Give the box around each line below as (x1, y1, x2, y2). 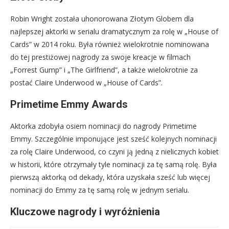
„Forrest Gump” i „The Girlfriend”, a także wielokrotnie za (10, 65, 198, 75)
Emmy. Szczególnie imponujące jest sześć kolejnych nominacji (10, 134, 217, 144)
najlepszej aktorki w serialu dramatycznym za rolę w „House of (10, 27, 218, 37)
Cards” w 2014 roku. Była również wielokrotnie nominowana (10, 39, 209, 50)
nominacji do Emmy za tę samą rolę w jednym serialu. (10, 185, 189, 195)
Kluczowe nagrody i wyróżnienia (10, 205, 160, 218)
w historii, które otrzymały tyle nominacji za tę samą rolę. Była (10, 159, 217, 170)
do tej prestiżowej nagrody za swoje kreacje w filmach (10, 52, 191, 62)
